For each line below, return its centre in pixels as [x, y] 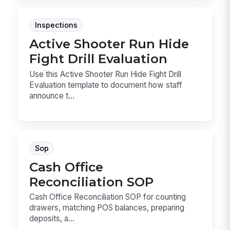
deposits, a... [52, 219]
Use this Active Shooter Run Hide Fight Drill [106, 74]
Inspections [56, 25]
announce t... [52, 95]
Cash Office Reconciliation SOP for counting [108, 197]
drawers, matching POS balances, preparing [107, 208]
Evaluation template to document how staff [106, 85]
